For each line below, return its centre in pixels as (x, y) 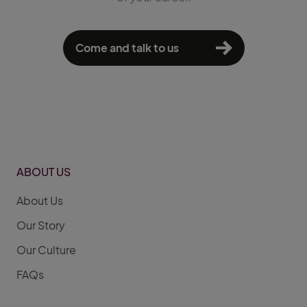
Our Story (41, 225)
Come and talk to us (127, 48)
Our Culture (46, 250)
